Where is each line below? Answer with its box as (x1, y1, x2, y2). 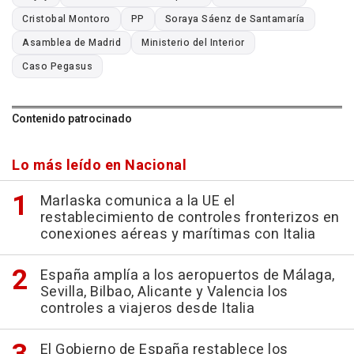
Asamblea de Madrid (22, 36, 121, 51)
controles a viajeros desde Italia (40, 298, 254, 320)
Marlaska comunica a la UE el (40, 190, 235, 213)
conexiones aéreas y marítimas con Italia (40, 224, 316, 246)
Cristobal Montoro (22, 12, 111, 27)
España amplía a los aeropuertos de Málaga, (40, 265, 335, 287)
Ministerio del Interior (141, 36, 245, 51)
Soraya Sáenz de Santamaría (164, 12, 305, 27)
